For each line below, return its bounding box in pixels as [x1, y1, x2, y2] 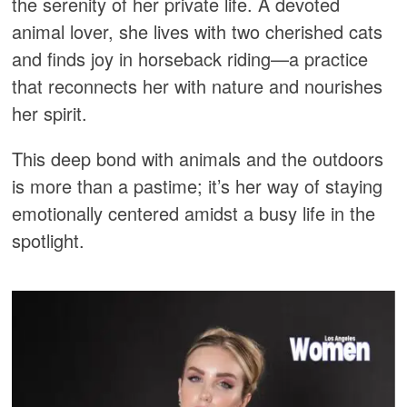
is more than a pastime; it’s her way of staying [12, 172, 383, 199]
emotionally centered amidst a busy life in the [12, 199, 376, 226]
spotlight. [12, 226, 85, 253]
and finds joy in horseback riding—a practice [12, 45, 369, 72]
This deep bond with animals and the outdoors [12, 144, 384, 172]
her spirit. [12, 99, 88, 126]
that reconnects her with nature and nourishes [12, 72, 383, 99]
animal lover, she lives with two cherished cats [12, 17, 383, 45]
